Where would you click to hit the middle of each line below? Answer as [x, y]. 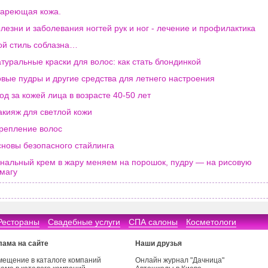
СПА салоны [153, 222]
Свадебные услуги [84, 222]
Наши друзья [159, 243]
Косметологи [211, 222]
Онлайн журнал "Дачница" [180, 260]
